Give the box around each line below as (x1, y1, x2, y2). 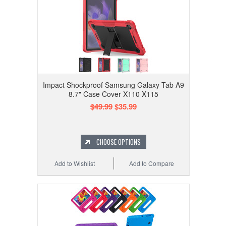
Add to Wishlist (54, 159, 95, 168)
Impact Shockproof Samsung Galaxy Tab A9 (43, 80, 184, 90)
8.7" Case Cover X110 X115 (69, 89, 158, 99)
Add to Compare (129, 159, 175, 168)
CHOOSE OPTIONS (96, 137, 141, 147)
